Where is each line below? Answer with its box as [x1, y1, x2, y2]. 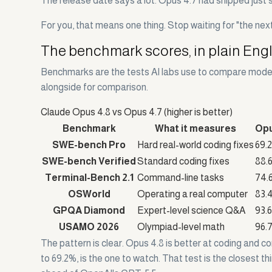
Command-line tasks [137, 172, 225, 183]
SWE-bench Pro [52, 140, 126, 151]
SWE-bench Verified [42, 156, 137, 167]
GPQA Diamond [53, 205, 126, 216]
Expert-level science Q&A [137, 205, 246, 216]
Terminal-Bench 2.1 [44, 172, 134, 183]
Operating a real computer [137, 189, 248, 200]
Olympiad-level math [137, 222, 225, 233]
